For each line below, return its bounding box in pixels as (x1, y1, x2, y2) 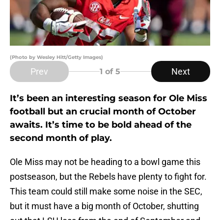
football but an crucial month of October (10, 106, 196, 117)
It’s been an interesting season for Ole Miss (10, 93, 207, 104)
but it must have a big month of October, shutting (10, 201, 199, 212)
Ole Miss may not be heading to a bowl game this (10, 157, 200, 167)
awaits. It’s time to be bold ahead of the (10, 119, 192, 131)
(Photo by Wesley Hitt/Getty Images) (10, 54, 103, 61)
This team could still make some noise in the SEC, (10, 186, 202, 197)
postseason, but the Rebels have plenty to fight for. (10, 171, 207, 182)
